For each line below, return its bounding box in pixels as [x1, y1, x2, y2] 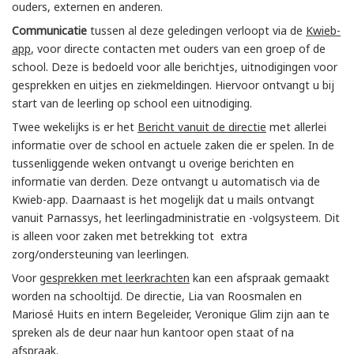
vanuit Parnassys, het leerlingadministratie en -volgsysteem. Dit [12, 210, 340, 226]
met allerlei [266, 119, 326, 135]
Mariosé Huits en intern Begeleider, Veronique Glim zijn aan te [12, 307, 330, 322]
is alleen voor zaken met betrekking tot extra [12, 228, 247, 244]
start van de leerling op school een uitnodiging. [12, 96, 252, 111]
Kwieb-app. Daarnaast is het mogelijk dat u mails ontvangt [12, 192, 314, 208]
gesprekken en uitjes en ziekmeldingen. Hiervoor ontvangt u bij [12, 77, 334, 93]
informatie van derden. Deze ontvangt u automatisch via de [12, 174, 320, 190]
